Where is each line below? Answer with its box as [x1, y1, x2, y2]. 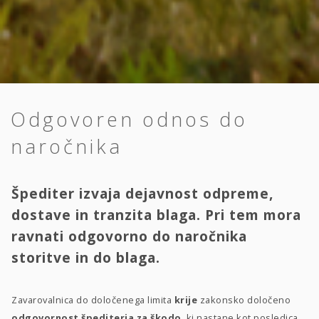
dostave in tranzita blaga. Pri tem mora [11, 205, 301, 225]
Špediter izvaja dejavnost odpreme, [11, 184, 273, 204]
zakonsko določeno [199, 293, 291, 307]
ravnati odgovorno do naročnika [11, 226, 247, 246]
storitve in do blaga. [11, 248, 160, 268]
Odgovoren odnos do [11, 106, 248, 133]
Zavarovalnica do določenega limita [11, 293, 174, 307]
